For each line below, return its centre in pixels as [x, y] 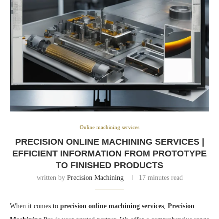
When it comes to [35, 206]
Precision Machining [95, 178]
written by [52, 178]
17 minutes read [161, 178]
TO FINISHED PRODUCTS [109, 165]
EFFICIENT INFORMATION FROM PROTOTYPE [109, 154]
